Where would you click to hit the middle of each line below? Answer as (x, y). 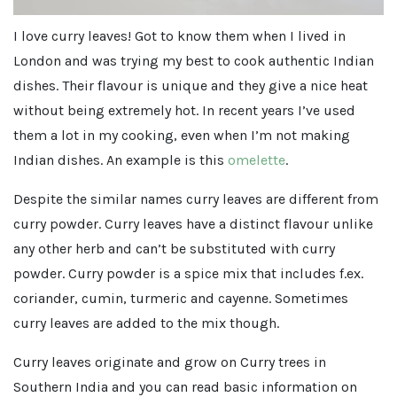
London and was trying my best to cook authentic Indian (194, 60)
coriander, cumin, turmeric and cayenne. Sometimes (181, 298)
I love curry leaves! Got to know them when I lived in (179, 35)
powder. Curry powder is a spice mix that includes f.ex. (188, 273)
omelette (257, 160)
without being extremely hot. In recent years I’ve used (184, 110)
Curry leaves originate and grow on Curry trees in (170, 362)
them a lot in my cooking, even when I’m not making (182, 135)
